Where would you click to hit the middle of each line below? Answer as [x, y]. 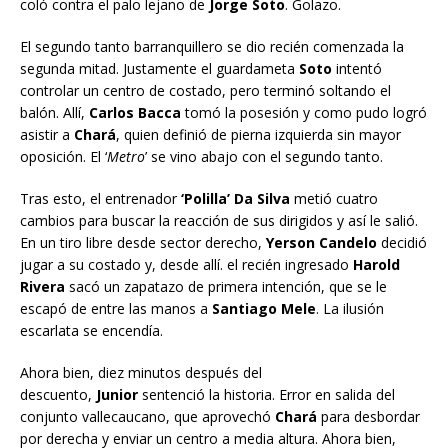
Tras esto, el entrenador [100, 199]
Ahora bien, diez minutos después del [141, 373]
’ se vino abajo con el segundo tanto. [264, 157]
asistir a [47, 135]
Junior [119, 395]
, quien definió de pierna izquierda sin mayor [258, 135]
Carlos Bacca [137, 113]
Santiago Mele [264, 309]
